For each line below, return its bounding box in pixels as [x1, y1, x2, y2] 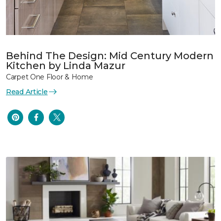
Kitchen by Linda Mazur [6, 59, 125, 72]
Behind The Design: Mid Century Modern [6, 49, 214, 62]
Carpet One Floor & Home [6, 72, 93, 81]
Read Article [6, 87, 48, 96]
